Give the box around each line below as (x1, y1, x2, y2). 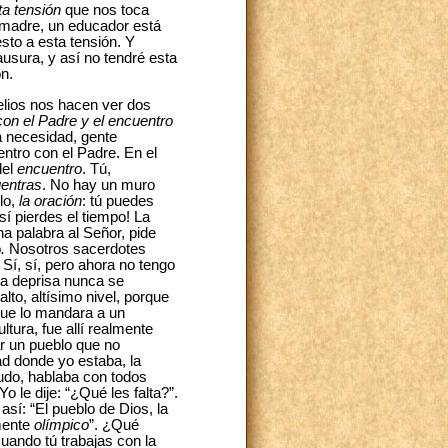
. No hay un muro (42, 176, 155, 193)
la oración (19, 192, 82, 209)
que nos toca (61, 2, 149, 19)
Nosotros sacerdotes (5, 240, 146, 257)
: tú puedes (82, 192, 154, 209)
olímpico (34, 416, 89, 433)
